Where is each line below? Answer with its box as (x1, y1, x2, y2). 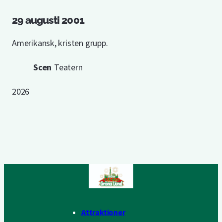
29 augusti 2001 (12, 14, 84, 26)
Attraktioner (81, 207, 125, 217)
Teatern (54, 61, 83, 73)
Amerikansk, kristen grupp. (12, 37, 108, 49)
